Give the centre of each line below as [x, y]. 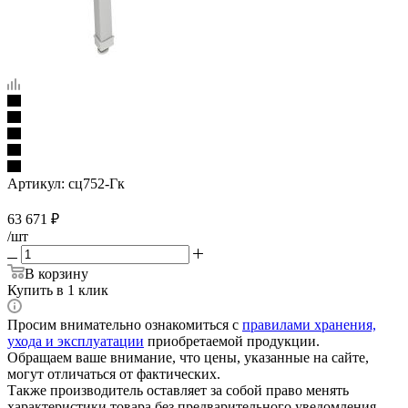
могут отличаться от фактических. [114, 373]
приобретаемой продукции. [232, 341]
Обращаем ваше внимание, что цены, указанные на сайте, [188, 357]
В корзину [56, 273]
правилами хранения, [309, 324]
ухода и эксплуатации [76, 341]
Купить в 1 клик [58, 290]
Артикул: [36, 183]
